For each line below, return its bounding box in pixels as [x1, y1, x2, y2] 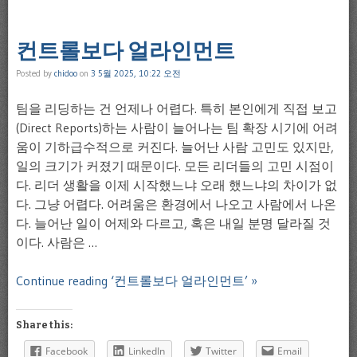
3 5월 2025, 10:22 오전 [91, 68, 181, 79]
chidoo [54, 68, 77, 79]
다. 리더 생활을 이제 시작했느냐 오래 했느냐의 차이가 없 [16, 177, 337, 193]
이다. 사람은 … [16, 234, 97, 250]
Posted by [16, 68, 54, 79]
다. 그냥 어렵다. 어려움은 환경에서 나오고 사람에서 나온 [16, 196, 336, 212]
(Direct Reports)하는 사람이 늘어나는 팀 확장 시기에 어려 [16, 120, 338, 135]
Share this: [16, 320, 73, 331]
